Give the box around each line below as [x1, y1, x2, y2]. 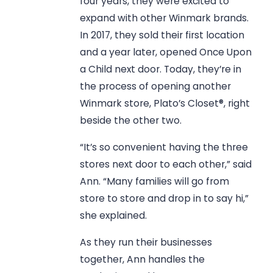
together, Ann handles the [80, 252, 205, 266]
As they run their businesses [80, 235, 213, 249]
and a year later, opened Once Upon [80, 46, 252, 59]
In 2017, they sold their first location [80, 29, 245, 42]
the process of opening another [80, 80, 232, 93]
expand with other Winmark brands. [80, 12, 249, 25]
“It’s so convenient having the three [80, 140, 249, 154]
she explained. [80, 208, 147, 222]
